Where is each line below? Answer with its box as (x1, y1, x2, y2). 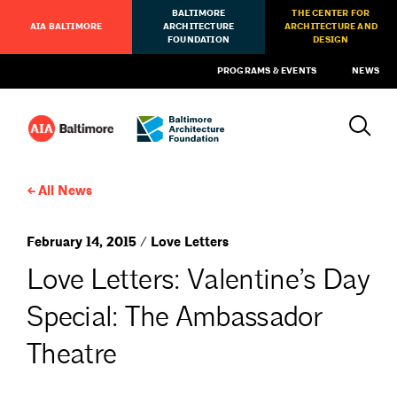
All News (37, 183, 92, 199)
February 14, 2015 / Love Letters (27, 234, 229, 251)
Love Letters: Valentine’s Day (27, 261, 370, 298)
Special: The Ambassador (27, 299, 323, 335)
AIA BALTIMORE (29, 20, 103, 33)
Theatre (27, 336, 117, 372)
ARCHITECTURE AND (284, 20, 378, 33)
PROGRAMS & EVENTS (216, 65, 317, 77)
